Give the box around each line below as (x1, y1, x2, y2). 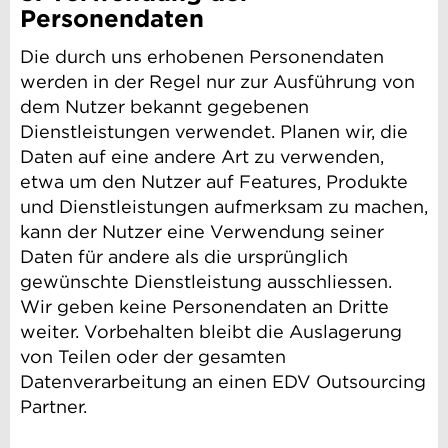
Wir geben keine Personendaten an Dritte (20, 296, 389, 318)
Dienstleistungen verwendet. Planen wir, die (20, 121, 408, 143)
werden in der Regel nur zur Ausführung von (20, 71, 415, 93)
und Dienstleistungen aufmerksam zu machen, (20, 196, 428, 218)
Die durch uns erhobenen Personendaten (20, 46, 384, 68)
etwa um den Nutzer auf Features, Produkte (20, 171, 408, 193)
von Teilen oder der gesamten (20, 346, 286, 368)
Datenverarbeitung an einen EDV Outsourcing (20, 371, 426, 393)
